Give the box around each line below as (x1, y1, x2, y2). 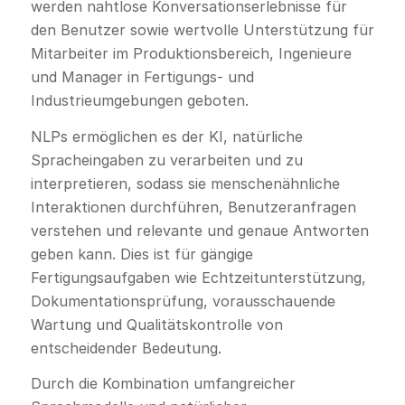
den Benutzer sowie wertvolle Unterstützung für (30, 20, 374, 39)
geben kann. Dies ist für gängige (30, 244, 253, 263)
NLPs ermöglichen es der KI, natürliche (30, 127, 303, 146)
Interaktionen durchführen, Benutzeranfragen (30, 197, 356, 216)
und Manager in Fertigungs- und (30, 67, 254, 86)
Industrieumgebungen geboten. (30, 90, 249, 109)
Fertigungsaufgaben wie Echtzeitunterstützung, (30, 268, 366, 287)
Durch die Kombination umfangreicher (30, 374, 296, 393)
